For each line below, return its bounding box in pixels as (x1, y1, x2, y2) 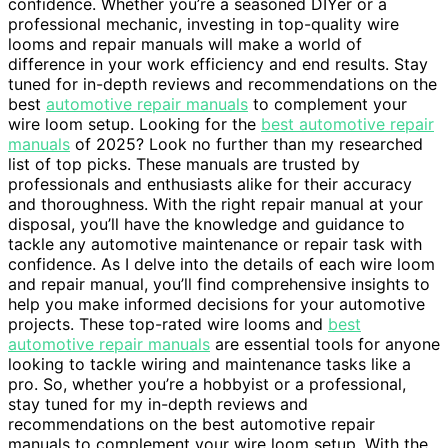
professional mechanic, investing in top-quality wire (8, 14, 399, 35)
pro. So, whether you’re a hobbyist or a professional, (8, 374, 406, 395)
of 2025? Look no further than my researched (70, 134, 423, 155)
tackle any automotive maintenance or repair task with (8, 234, 422, 255)
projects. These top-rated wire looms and (8, 314, 328, 335)
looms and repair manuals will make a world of (8, 34, 362, 55)
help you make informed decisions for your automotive (8, 294, 425, 315)
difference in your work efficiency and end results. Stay (8, 54, 428, 75)
